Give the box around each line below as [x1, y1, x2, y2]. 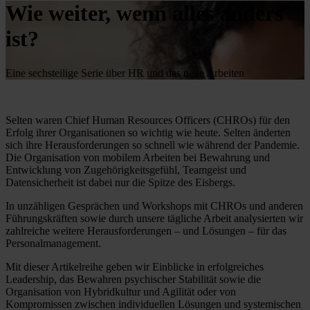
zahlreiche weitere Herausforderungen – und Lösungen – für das [6, 224, 286, 237]
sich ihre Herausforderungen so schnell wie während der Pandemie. [6, 138, 300, 151]
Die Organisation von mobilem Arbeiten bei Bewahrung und [6, 151, 270, 163]
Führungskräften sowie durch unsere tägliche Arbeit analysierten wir [6, 212, 303, 224]
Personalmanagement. [6, 237, 101, 249]
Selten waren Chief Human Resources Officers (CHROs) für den [6, 113, 290, 126]
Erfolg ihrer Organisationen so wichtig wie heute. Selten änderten [6, 126, 291, 138]
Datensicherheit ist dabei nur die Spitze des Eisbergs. [6, 176, 238, 188]
